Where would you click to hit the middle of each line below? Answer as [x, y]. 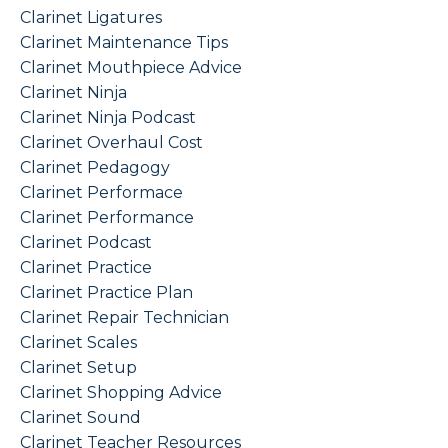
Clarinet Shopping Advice [121, 393]
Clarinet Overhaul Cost [111, 143]
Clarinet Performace [101, 193]
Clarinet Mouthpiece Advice [131, 68]
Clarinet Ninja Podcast [108, 118]
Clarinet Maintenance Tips [124, 43]
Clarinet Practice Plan [106, 293]
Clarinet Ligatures [91, 18]
